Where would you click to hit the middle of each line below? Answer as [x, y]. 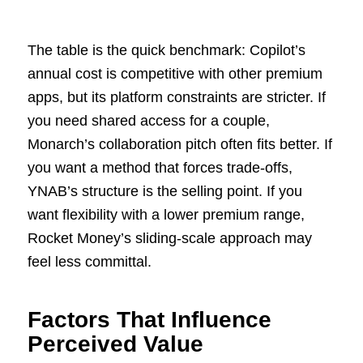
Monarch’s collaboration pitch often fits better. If [179, 145]
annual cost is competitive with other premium [175, 74]
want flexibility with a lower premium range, [166, 215]
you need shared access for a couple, [148, 121]
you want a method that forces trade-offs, [160, 168]
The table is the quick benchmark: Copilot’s [166, 51]
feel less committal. [89, 262]
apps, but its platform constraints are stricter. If [176, 98]
